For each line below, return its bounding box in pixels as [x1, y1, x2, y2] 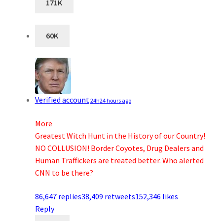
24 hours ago [99, 97, 131, 105]
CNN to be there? [35, 168, 93, 178]
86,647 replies [35, 191, 81, 201]
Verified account [35, 95, 89, 105]
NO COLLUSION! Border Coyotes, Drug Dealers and [35, 143, 204, 153]
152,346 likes [135, 191, 178, 201]
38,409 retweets [81, 191, 135, 201]
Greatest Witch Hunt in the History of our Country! [35, 131, 205, 141]
